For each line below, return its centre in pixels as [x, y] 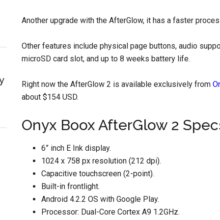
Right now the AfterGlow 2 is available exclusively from [117, 84]
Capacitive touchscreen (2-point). [98, 174]
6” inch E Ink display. [76, 148]
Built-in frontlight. [70, 186]
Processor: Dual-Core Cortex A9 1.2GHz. [110, 212]
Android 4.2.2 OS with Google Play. [100, 199]
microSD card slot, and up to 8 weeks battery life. [106, 59]
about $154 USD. [50, 97]
